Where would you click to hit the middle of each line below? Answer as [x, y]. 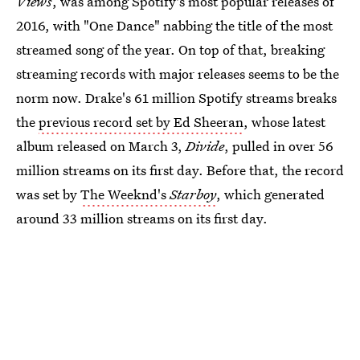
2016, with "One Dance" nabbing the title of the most [174, 25]
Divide [205, 146]
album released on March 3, [101, 146]
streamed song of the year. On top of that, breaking [170, 49]
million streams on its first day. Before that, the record [180, 170]
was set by [48, 194]
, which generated [270, 194]
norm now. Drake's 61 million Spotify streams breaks [176, 98]
